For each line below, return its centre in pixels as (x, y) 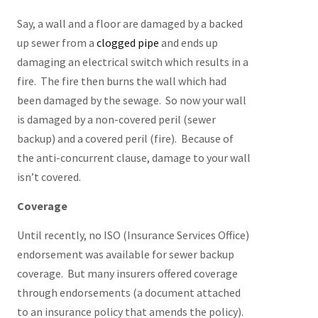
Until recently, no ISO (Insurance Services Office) (133, 235)
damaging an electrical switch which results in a (132, 62)
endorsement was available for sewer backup (125, 254)
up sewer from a (56, 43)
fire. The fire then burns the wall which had (121, 81)
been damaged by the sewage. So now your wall (131, 100)
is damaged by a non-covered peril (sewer (116, 119)
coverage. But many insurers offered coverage (127, 273)
